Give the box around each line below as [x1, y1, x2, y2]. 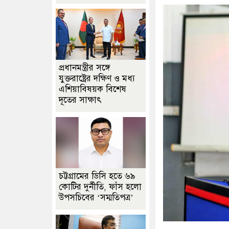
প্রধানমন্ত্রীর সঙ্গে [59, 62, 110, 73]
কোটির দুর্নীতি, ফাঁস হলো [59, 181, 142, 192]
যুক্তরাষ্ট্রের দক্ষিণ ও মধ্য [59, 73, 135, 84]
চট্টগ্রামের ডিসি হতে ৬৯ [59, 171, 135, 181]
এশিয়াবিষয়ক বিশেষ [59, 84, 126, 95]
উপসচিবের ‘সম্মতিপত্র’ [59, 192, 133, 203]
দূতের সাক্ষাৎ [59, 95, 102, 105]
